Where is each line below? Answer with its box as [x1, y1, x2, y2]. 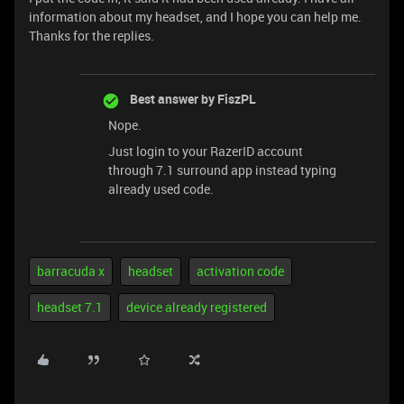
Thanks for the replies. [29, 27, 154, 44]
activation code [197, 262, 284, 280]
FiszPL [215, 90, 256, 107]
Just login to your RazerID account [108, 142, 303, 160]
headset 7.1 [37, 298, 103, 316]
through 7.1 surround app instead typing [108, 161, 336, 179]
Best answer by [130, 90, 215, 107]
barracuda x [37, 262, 105, 280]
